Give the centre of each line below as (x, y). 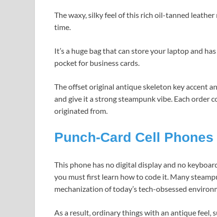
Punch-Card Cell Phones (134, 137)
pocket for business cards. (97, 62)
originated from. (81, 110)
